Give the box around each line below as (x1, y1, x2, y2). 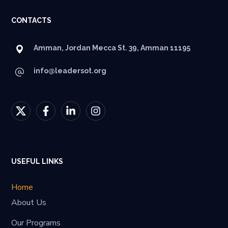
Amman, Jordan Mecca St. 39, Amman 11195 (34, 43, 191, 52)
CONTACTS (11, 16, 52, 24)
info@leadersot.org (34, 66, 107, 75)
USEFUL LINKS (11, 157, 64, 165)
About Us (11, 196, 47, 208)
